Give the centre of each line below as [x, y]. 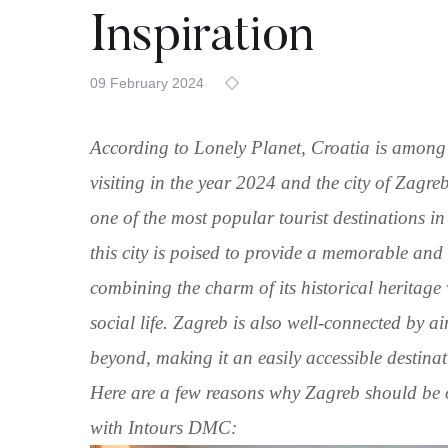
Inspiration [202, 38]
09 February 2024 [147, 83]
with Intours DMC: [163, 427]
